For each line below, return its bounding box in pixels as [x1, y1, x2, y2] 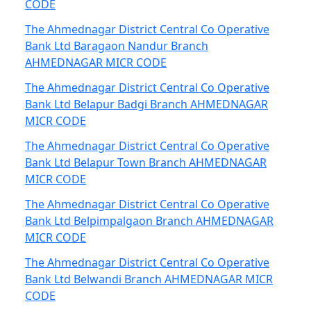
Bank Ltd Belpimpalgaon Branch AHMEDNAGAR [25, 213, 274, 228]
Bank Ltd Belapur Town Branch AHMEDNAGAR [25, 155, 267, 170]
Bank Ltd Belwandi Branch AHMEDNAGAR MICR [25, 271, 273, 287]
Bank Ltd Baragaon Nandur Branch [25, 38, 208, 53]
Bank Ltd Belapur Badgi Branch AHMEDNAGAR [25, 96, 268, 112]
